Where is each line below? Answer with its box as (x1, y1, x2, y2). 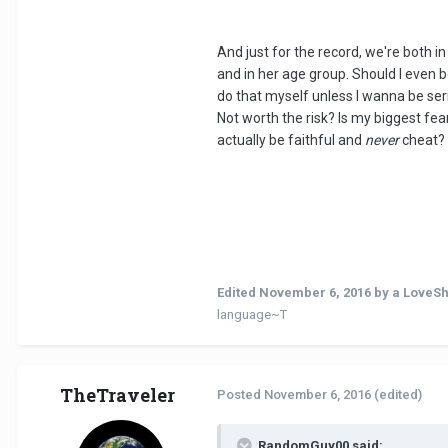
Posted (217, 387, 264, 403)
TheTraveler (59, 383, 175, 408)
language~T (217, 307, 287, 323)
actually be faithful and (217, 132, 365, 149)
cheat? (399, 132, 445, 149)
